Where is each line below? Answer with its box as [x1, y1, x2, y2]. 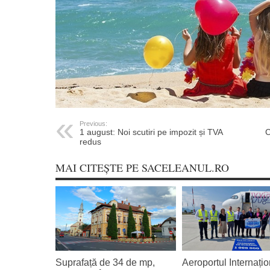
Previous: [80, 120, 107, 128]
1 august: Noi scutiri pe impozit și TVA [80, 127, 222, 137]
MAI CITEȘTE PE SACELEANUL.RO [55, 160, 229, 175]
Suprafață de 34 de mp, [55, 257, 155, 268]
